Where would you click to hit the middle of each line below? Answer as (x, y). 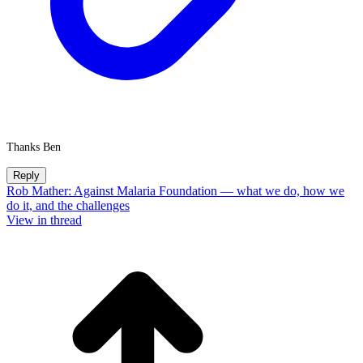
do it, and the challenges (68, 205)
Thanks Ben (34, 147)
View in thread (44, 220)
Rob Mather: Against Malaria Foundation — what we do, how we (175, 191)
